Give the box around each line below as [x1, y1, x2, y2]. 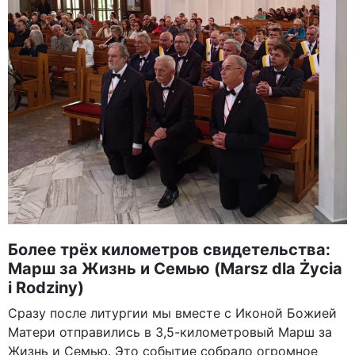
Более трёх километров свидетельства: [8, 240, 330, 260]
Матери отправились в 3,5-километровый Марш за [8, 324, 332, 341]
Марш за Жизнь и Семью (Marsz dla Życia [8, 259, 342, 279]
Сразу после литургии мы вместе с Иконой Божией [8, 305, 337, 322]
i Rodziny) [8, 278, 84, 298]
